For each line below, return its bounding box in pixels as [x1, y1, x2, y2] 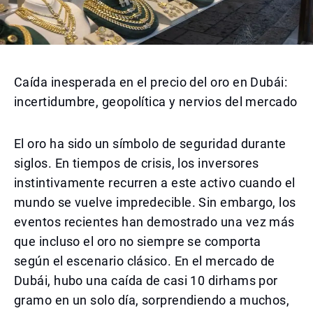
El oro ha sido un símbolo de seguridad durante [14, 136, 286, 151]
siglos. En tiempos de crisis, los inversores [14, 156, 259, 170]
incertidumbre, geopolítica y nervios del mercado [14, 94, 298, 109]
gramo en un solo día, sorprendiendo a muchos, [14, 293, 290, 307]
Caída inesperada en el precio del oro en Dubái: [14, 75, 288, 89]
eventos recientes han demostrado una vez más [14, 214, 295, 229]
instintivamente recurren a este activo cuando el [14, 175, 296, 190]
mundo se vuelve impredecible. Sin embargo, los [14, 195, 296, 210]
